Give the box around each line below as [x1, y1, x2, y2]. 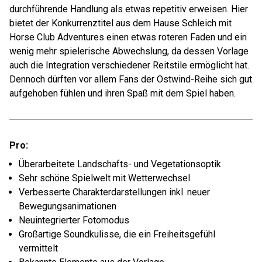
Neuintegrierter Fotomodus [19, 215, 129, 226]
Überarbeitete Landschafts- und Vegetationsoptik [19, 158, 221, 170]
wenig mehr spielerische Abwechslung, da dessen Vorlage [9, 46, 249, 57]
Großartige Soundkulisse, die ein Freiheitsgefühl [19, 229, 215, 240]
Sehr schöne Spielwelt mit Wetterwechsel [19, 173, 190, 184]
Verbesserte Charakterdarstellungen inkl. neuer [19, 187, 210, 198]
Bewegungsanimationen [19, 201, 116, 212]
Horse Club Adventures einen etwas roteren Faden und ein [9, 32, 247, 43]
